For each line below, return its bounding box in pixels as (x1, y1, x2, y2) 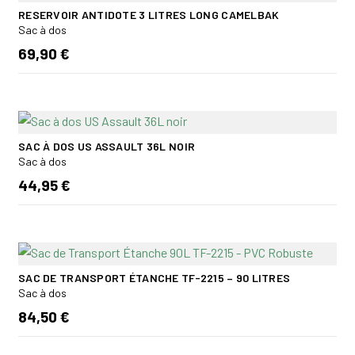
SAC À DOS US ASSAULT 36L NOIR (18, 139, 196, 153)
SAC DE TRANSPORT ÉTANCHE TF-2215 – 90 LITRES (18, 270, 291, 284)
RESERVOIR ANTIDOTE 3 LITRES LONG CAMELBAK (18, 7, 280, 21)
